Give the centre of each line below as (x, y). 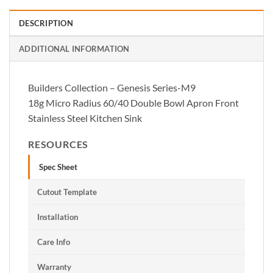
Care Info (54, 242)
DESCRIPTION (46, 23)
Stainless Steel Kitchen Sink (85, 118)
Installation (58, 217)
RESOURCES (58, 144)
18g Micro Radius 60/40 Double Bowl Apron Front (133, 103)
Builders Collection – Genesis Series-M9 (112, 88)
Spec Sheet (58, 167)
